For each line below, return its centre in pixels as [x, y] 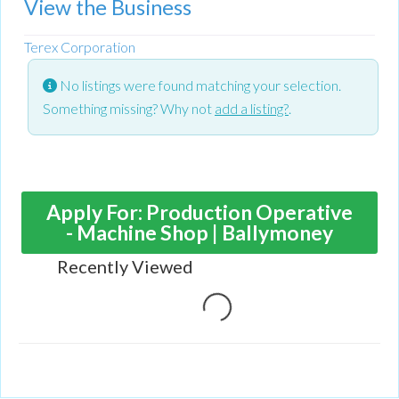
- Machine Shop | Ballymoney [199, 232]
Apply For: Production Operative [199, 212]
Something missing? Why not [129, 108]
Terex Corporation [80, 46]
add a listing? [252, 108]
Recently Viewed [125, 266]
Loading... [241, 320]
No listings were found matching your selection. [199, 85]
